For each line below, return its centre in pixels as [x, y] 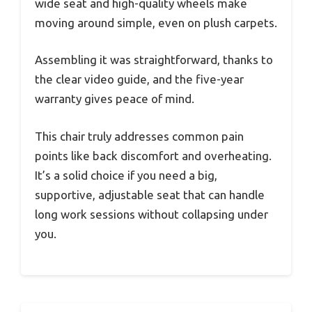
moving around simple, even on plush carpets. [156, 22]
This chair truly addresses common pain [139, 136]
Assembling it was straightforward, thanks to [154, 60]
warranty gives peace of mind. [115, 99]
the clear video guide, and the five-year [139, 79]
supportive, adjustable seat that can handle [150, 194]
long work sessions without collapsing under [151, 214]
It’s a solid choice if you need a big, [126, 175]
